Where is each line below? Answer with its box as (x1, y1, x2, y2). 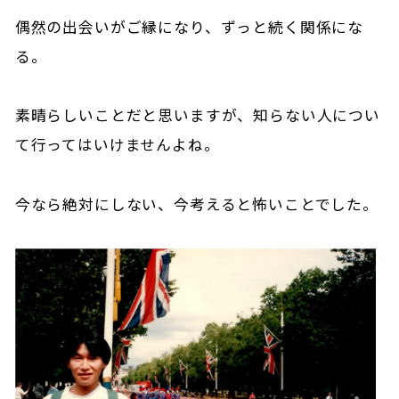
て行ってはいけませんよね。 (14, 134, 220, 156)
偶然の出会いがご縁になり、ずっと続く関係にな (14, 15, 364, 37)
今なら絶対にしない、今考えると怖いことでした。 (14, 192, 379, 215)
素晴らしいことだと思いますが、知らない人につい (14, 104, 380, 126)
